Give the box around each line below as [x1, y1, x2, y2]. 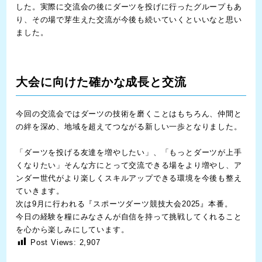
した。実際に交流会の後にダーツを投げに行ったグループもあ [16, 2, 242, 11]
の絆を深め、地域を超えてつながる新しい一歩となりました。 [16, 122, 242, 131]
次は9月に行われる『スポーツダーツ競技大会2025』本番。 [16, 199, 233, 208]
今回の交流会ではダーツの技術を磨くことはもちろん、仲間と [16, 109, 242, 118]
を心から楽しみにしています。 [16, 225, 129, 234]
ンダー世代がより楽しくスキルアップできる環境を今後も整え [16, 173, 242, 182]
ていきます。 [16, 186, 65, 195]
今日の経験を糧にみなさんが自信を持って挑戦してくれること [16, 212, 242, 221]
